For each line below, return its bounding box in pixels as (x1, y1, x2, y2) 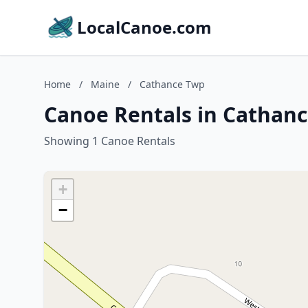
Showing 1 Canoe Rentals (44, 133, 175, 148)
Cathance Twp (140, 78, 205, 91)
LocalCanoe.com (77, 16, 212, 38)
